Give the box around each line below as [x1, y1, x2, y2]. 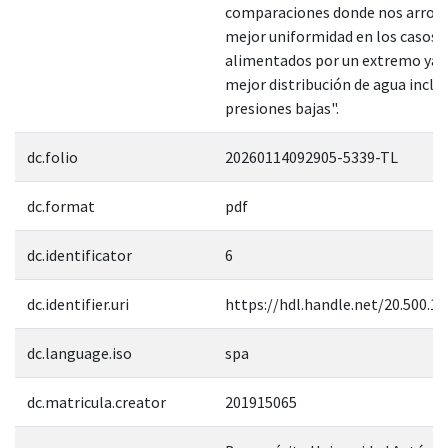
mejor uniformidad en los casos [225, 25, 438, 46]
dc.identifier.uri [27, 293, 129, 314]
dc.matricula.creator [27, 391, 166, 412]
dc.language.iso [27, 342, 132, 363]
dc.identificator [27, 244, 132, 265]
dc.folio [27, 146, 78, 167]
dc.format [27, 195, 95, 216]
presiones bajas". [225, 97, 339, 118]
